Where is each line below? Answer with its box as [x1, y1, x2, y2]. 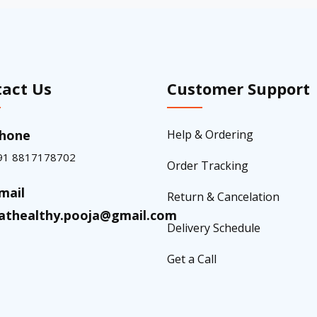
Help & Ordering [167, 126, 253, 142]
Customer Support [167, 77, 310, 99]
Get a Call [167, 250, 217, 267]
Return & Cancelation [167, 188, 279, 204]
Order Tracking [167, 157, 248, 173]
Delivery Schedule [167, 219, 260, 236]
